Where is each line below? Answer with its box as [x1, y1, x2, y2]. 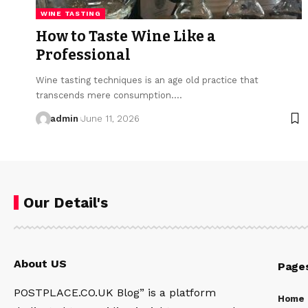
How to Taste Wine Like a [36, 27, 216, 45]
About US [14, 256, 67, 270]
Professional [36, 45, 131, 64]
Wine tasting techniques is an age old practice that [36, 74, 258, 85]
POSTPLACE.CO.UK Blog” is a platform [14, 285, 216, 299]
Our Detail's [23, 193, 108, 211]
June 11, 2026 [80, 113, 140, 124]
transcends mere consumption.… [36, 89, 182, 100]
